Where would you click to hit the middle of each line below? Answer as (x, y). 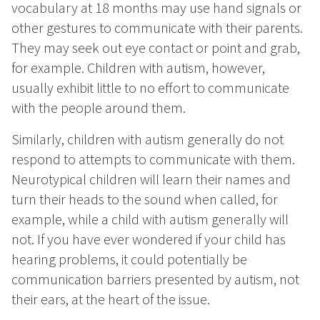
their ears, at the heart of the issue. (111, 299)
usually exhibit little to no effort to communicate (150, 88)
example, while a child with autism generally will (150, 219)
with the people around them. (99, 108)
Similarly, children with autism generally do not (147, 139)
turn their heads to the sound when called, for (145, 199)
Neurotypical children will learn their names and (151, 179)
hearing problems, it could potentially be (129, 259)
